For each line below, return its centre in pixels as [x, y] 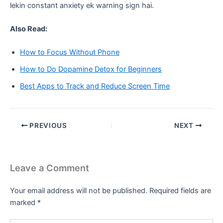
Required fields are [180, 190]
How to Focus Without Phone [70, 53]
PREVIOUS [47, 125]
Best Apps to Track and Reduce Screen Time [95, 86]
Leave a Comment [50, 168]
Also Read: [29, 29]
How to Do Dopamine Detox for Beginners [91, 69]
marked [24, 202]
